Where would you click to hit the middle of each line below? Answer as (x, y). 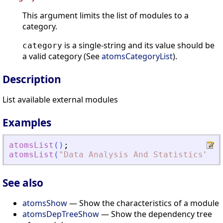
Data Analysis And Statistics (133, 155)
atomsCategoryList (137, 56)
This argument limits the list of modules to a (106, 16)
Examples (27, 123)
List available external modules (60, 100)
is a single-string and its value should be (138, 46)
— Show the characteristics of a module (143, 203)
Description (32, 79)
